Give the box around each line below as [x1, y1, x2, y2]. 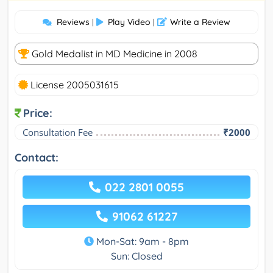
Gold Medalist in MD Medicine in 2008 [29, 48, 197, 60]
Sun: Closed [110, 250, 163, 263]
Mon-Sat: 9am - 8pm [94, 235, 189, 248]
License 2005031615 [28, 79, 119, 91]
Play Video [108, 16, 151, 28]
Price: [23, 106, 52, 121]
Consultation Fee [23, 126, 93, 139]
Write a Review [170, 16, 230, 28]
